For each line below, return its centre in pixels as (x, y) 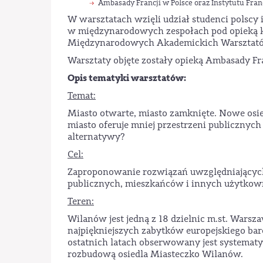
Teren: (81, 201)
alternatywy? (96, 136)
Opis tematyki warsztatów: (127, 78)
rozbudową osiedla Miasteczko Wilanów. (155, 254)
